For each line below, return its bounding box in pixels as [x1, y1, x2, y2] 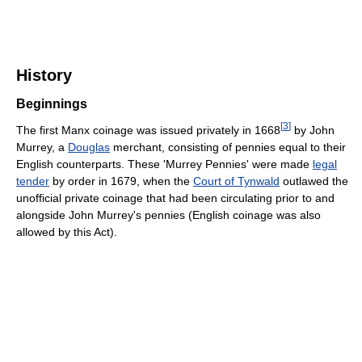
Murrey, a [16, 140, 68, 154]
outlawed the [280, 174, 348, 187]
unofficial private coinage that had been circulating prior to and [16, 191, 335, 204]
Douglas [68, 140, 110, 154]
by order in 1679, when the [49, 174, 193, 187]
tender [16, 174, 49, 187]
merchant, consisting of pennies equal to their [110, 140, 346, 154]
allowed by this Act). [16, 225, 117, 238]
